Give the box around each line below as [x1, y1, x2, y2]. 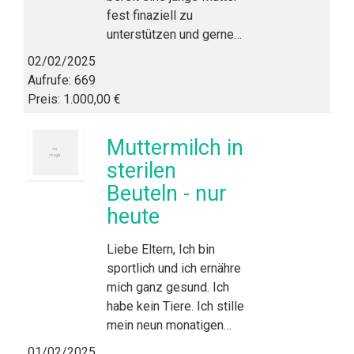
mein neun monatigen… [107, 318, 232, 333]
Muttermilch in [107, 135, 243, 160]
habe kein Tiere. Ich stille [107, 299, 244, 314]
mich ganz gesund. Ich [107, 280, 229, 295]
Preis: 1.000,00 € [28, 92, 121, 107]
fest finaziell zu [107, 8, 193, 23]
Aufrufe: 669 [28, 73, 96, 88]
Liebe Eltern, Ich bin [107, 242, 215, 257]
